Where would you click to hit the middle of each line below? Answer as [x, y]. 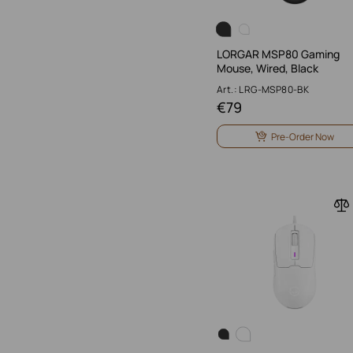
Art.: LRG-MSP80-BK [263, 89]
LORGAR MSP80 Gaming [278, 54]
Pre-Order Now [303, 136]
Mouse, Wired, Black [268, 68]
